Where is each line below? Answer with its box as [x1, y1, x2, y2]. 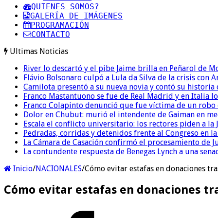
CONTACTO [31, 29, 70, 39]
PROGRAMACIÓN [31, 20, 89, 30]
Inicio [11, 163, 33, 173]
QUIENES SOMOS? [31, 1, 99, 11]
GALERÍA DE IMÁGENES [30, 11, 123, 20]
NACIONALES [36, 163, 82, 173]
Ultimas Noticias [10, 46, 68, 56]
